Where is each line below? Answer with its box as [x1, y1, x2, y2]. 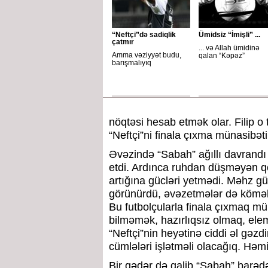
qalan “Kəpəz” [199, 51, 245, 60]
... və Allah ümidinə [199, 44, 260, 52]
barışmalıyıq [112, 59, 151, 67]
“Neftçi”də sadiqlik [112, 31, 176, 39]
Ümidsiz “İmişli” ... [199, 31, 260, 39]
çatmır [112, 38, 134, 46]
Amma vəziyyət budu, [112, 51, 181, 59]
